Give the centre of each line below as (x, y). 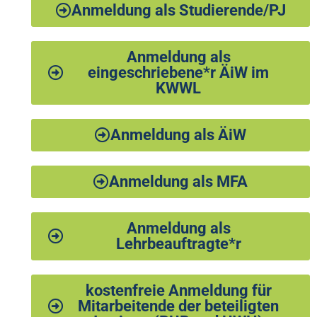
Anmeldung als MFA (178, 182)
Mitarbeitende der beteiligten (178, 306)
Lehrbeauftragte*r (178, 244)
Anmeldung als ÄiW (178, 135)
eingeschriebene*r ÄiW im (178, 73)
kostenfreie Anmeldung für (178, 291)
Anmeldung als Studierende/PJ (178, 11)
